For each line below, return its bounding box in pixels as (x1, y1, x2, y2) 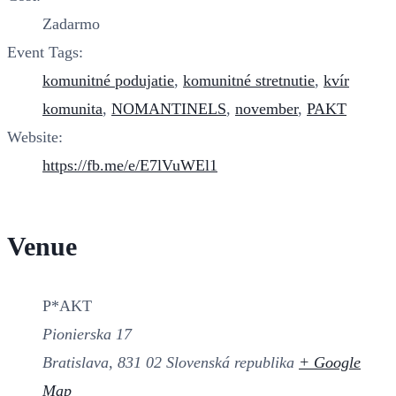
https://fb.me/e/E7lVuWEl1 (42, 156, 217, 174)
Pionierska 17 (42, 324, 132, 343)
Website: (7, 127, 63, 146)
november (235, 99, 298, 118)
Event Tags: (7, 42, 83, 61)
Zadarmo (42, 14, 100, 33)
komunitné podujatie (42, 71, 174, 89)
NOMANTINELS (111, 99, 226, 118)
